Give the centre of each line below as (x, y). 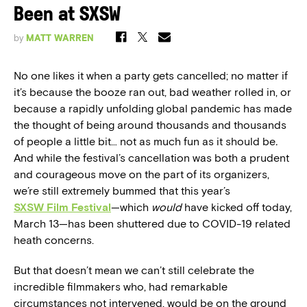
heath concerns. (54, 240)
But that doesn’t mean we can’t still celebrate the (134, 270)
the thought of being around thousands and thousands (150, 125)
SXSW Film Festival (62, 207)
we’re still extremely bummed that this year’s (122, 191)
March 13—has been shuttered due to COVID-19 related (152, 224)
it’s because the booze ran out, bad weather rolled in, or (152, 92)
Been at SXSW (67, 15)
